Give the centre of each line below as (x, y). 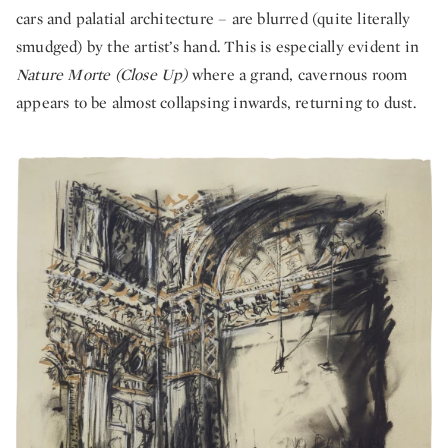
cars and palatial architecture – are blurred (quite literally (213, 18)
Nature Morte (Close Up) (104, 74)
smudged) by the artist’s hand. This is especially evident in (218, 46)
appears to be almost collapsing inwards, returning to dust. (216, 102)
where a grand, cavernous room (299, 74)
